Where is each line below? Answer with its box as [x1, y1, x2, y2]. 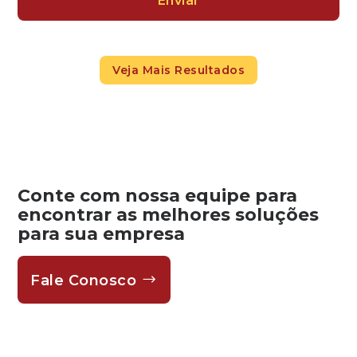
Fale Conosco [30, 272, 141, 290]
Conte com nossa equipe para [18, 185, 298, 207]
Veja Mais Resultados [112, 63, 245, 78]
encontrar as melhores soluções [18, 204, 320, 226]
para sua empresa [18, 223, 186, 245]
